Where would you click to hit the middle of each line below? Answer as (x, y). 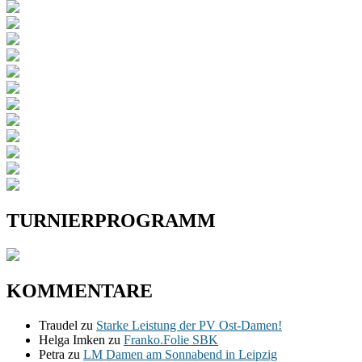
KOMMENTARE (80, 291)
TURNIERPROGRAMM (111, 221)
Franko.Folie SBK (171, 340)
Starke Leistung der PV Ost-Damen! (189, 326)
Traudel (58, 326)
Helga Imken (72, 340)
